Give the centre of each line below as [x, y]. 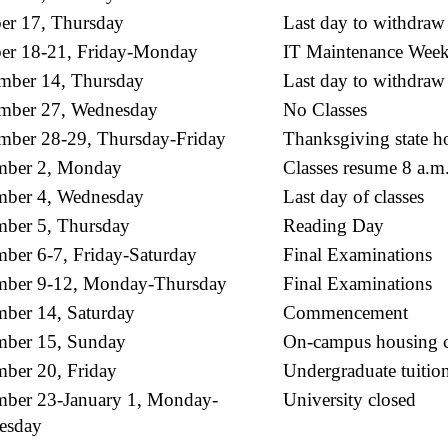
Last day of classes [353, 196]
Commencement [345, 312]
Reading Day [333, 225]
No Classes [325, 109]
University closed [349, 399]
